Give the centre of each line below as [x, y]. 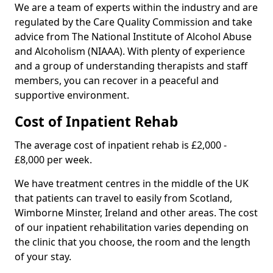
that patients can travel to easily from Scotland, [123, 198]
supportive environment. [72, 95]
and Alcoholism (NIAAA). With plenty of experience [130, 51]
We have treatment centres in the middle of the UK [132, 183]
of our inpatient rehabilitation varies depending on [132, 227]
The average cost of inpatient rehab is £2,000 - [121, 145]
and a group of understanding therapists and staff [131, 66]
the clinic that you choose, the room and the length [133, 242]
